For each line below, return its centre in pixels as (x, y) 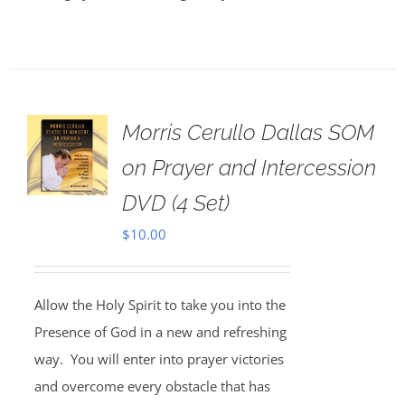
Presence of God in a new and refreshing (160, 332)
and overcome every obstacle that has (152, 386)
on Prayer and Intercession (249, 168)
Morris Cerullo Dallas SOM (248, 132)
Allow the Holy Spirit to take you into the (160, 305)
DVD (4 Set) (175, 203)
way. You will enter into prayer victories (159, 359)
